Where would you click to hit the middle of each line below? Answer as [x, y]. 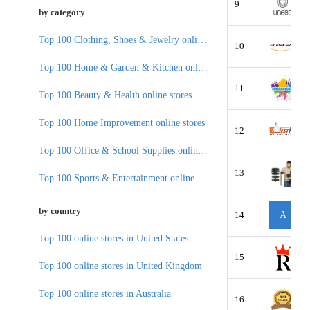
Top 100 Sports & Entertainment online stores [202, 178]
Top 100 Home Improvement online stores [122, 122]
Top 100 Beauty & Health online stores [115, 95]
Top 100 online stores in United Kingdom [120, 266]
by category [62, 12]
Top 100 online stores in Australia [105, 293]
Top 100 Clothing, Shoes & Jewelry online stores [202, 39]
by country [60, 210]
